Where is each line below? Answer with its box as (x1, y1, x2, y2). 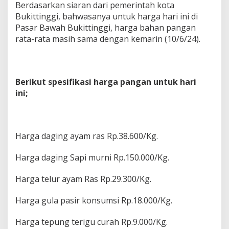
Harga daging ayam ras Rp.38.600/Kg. (15, 130, 158, 142)
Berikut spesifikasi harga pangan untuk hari (15, 76, 196, 88)
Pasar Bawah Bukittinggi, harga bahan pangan (15, 22, 196, 34)
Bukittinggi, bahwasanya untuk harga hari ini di (15, 11, 198, 22)
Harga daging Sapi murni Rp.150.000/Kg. (15, 152, 169, 164)
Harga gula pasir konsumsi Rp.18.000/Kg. (15, 195, 172, 207)
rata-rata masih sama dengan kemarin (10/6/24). (15, 33, 200, 45)
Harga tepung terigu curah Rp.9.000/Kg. (15, 216, 168, 228)
